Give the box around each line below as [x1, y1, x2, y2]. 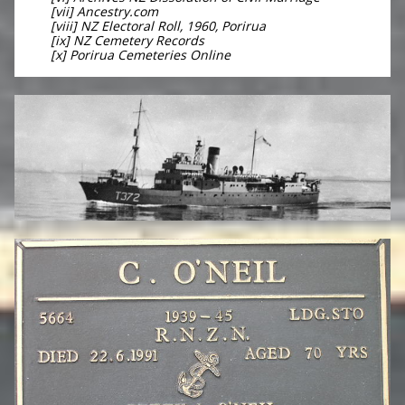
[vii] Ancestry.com [51, 3, 158, 20]
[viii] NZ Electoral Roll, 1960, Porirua [51, 17, 266, 34]
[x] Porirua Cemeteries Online [51, 46, 231, 63]
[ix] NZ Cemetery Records [51, 32, 204, 49]
